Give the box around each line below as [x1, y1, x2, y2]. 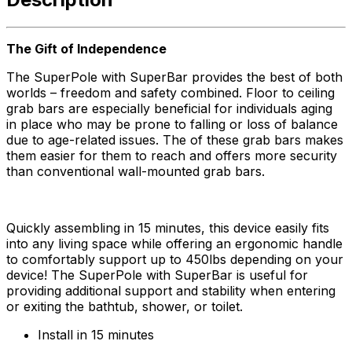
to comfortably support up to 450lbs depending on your [6, 251, 343, 267]
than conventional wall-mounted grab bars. [6, 163, 265, 179]
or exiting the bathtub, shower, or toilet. [6, 298, 243, 314]
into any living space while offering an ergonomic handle [6, 235, 343, 251]
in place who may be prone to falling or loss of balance [6, 115, 338, 132]
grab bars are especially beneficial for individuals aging [6, 100, 332, 116]
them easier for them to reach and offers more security [6, 147, 337, 163]
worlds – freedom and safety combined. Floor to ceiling [6, 84, 335, 101]
